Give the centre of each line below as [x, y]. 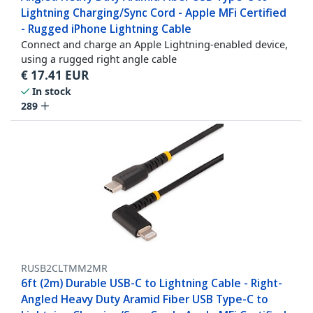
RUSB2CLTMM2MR [64, 268]
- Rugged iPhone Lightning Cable [106, 29]
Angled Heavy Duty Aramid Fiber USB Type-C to [145, 299]
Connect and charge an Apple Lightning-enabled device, [154, 44]
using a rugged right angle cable [99, 59]
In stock [52, 92]
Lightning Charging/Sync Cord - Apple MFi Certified [154, 13]
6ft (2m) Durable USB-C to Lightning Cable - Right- [152, 283]
